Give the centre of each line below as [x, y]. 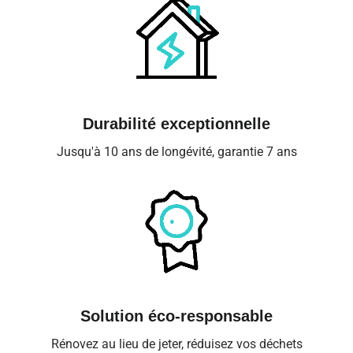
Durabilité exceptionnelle [176, 124]
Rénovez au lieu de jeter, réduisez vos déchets [176, 344]
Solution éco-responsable [176, 316]
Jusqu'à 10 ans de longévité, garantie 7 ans [176, 152]
